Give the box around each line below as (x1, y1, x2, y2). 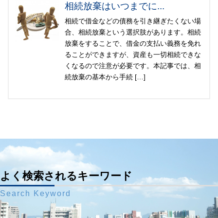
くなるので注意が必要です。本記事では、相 (65, 62, 201, 70)
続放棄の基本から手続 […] (65, 73, 145, 81)
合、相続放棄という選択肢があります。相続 (65, 28, 201, 36)
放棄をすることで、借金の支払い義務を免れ (65, 39, 201, 48)
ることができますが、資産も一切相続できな (65, 51, 201, 59)
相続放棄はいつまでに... (65, 1, 164, 12)
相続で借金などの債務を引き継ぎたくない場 (65, 17, 201, 25)
